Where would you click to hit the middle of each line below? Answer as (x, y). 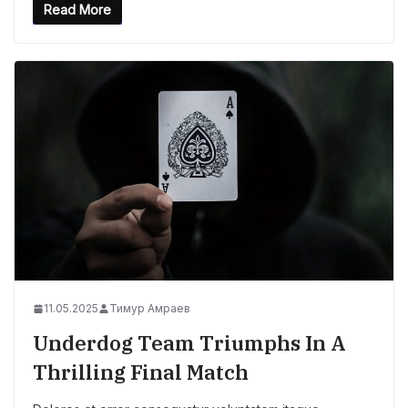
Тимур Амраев (150, 309)
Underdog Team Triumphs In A (189, 343)
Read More (77, 10)
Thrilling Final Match (141, 372)
